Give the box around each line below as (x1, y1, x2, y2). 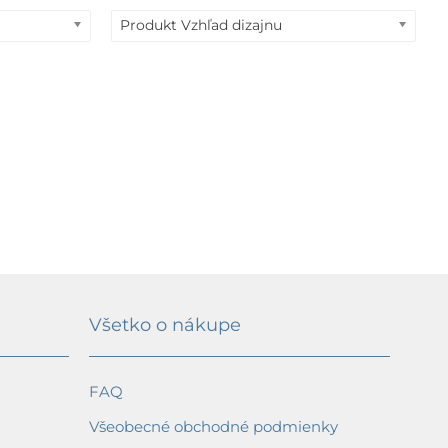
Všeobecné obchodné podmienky (89, 417, 338, 437)
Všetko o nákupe (89, 313, 241, 336)
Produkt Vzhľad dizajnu (120, 16, 282, 35)
